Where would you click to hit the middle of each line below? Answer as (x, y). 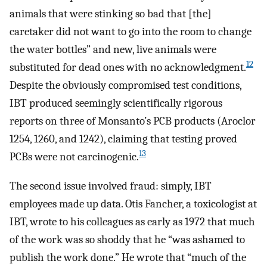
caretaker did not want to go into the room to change (131, 32)
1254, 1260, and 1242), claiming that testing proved (123, 139)
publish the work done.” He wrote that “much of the (128, 257)
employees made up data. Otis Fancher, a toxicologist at (133, 204)
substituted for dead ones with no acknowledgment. (128, 68)
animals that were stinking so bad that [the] (111, 14)
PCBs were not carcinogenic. (74, 157)
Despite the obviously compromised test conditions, (125, 86)
